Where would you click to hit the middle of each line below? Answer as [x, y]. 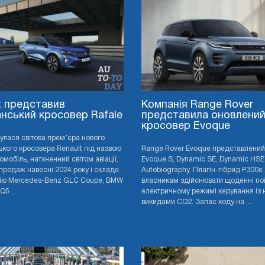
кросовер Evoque [186, 126]
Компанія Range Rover [197, 105]
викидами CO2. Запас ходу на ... [196, 202]
